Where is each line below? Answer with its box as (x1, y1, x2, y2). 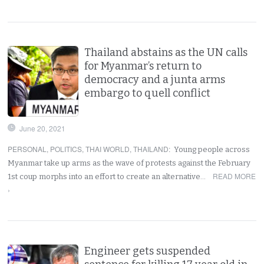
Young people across (174, 144, 250, 154)
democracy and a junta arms (84, 72, 226, 86)
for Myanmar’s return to (84, 59, 202, 72)
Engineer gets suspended (84, 244, 211, 258)
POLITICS (50, 143, 82, 154)
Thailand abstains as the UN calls (84, 45, 248, 59)
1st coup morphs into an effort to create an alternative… (8, 171, 208, 181)
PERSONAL (8, 143, 47, 154)
